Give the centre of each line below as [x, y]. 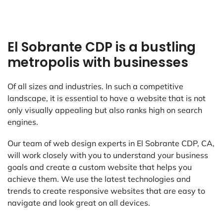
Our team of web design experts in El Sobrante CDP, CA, [111, 143]
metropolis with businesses [98, 63]
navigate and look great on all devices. [79, 203]
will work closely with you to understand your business [108, 155]
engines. [23, 122]
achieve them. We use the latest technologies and [99, 179]
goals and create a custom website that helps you [100, 167]
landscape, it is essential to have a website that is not [107, 98]
